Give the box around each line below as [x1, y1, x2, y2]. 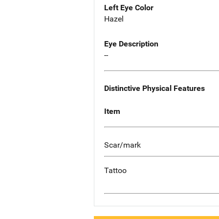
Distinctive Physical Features [104, 84, 205, 93]
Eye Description [104, 39, 158, 49]
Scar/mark [104, 140, 141, 150]
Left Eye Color [104, 3, 153, 13]
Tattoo [104, 166, 127, 175]
